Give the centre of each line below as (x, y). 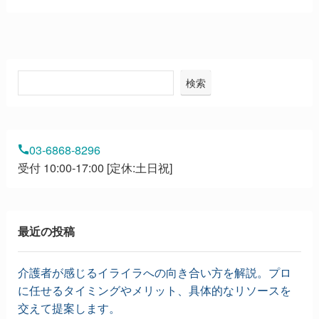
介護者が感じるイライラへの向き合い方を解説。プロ (154, 272)
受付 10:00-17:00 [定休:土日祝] (95, 167)
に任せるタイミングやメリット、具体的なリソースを (154, 290)
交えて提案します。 (69, 308)
